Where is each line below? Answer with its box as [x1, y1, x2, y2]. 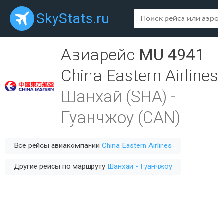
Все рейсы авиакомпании [14, 141, 102, 150]
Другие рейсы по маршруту [14, 162, 107, 171]
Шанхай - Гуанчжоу [107, 162, 172, 171]
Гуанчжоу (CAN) [61, 108, 180, 127]
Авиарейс [61, 45, 139, 64]
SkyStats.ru [36, 10, 109, 27]
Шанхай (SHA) [61, 87, 167, 106]
